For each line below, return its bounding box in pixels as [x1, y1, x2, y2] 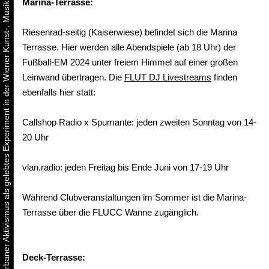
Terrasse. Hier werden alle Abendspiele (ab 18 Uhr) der [22, 41, 236, 52]
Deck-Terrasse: [22, 252, 85, 262]
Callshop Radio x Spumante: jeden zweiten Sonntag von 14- [22, 116, 256, 127]
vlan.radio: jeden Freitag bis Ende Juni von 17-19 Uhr [22, 162, 229, 172]
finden [211, 71, 237, 82]
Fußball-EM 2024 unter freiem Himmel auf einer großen [22, 56, 238, 67]
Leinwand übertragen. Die [22, 71, 124, 82]
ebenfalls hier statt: [22, 86, 95, 97]
